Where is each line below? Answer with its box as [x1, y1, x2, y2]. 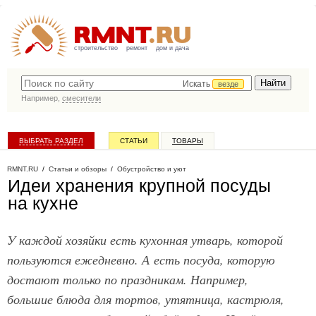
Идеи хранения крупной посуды [8, 176, 271, 195]
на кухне [8, 193, 78, 213]
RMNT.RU [7, 165, 38, 173]
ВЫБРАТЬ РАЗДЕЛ [19, 137, 83, 145]
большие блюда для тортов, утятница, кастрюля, [7, 290, 284, 308]
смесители [62, 94, 101, 102]
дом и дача [156, 44, 189, 51]
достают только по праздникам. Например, [7, 270, 248, 288]
